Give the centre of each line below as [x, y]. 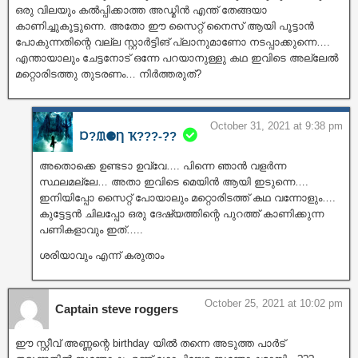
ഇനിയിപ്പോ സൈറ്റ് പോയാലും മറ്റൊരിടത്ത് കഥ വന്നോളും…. [187, 197]
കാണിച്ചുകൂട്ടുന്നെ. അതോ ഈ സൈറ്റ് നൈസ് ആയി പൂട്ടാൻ [165, 26]
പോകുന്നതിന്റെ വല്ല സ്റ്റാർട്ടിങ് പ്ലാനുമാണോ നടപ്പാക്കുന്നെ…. [173, 42]
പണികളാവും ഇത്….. [91, 229]
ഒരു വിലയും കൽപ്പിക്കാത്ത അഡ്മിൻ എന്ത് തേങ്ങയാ [141, 10]
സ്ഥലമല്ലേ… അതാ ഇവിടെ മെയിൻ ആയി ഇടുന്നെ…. [174, 181]
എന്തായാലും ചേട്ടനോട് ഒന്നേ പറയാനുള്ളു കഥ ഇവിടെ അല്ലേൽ [177, 58]
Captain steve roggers [117, 308]
